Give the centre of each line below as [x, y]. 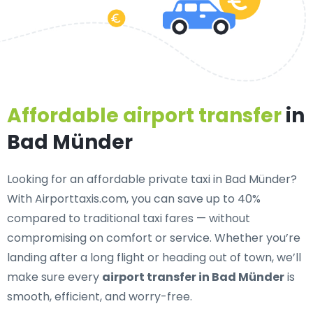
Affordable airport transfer [144, 116]
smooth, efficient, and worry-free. [100, 297]
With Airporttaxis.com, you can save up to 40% [134, 199]
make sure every [54, 277]
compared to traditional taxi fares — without [129, 218]
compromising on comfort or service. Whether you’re [154, 238]
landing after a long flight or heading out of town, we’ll [154, 257]
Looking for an [47, 179]
